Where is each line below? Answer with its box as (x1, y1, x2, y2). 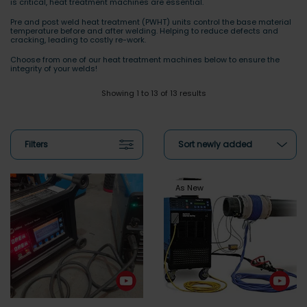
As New (175, 182, 204, 193)
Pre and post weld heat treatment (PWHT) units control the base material (10, 16, 291, 27)
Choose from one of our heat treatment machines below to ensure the (10, 54, 280, 65)
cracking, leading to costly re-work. (10, 34, 146, 45)
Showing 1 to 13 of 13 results (101, 88, 206, 99)
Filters (25, 138, 48, 150)
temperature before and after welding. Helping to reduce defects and (10, 25, 278, 36)
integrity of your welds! (10, 63, 97, 74)
